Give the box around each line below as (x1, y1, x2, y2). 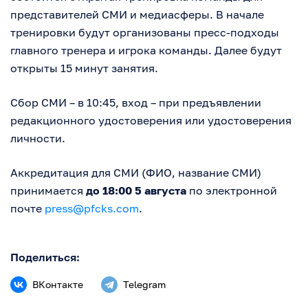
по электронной (186, 184, 277, 197)
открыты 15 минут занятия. (10, 61, 158, 75)
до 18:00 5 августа (86, 184, 186, 197)
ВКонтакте (32, 278, 83, 290)
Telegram (123, 278, 166, 290)
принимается (10, 184, 86, 197)
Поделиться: (10, 250, 80, 264)
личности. (10, 131, 65, 145)
